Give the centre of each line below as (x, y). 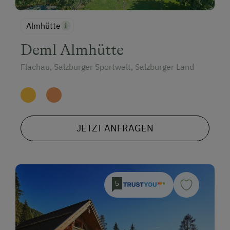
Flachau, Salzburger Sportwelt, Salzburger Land (107, 66)
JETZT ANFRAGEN (115, 128)
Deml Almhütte (72, 50)
